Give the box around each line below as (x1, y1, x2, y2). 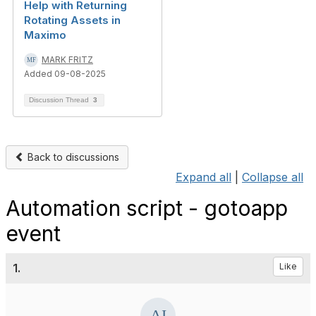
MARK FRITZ (42, 54, 93, 65)
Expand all (176, 170, 231, 184)
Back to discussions (25, 151, 119, 163)
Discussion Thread (29, 96, 91, 104)
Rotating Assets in (24, 13, 121, 27)
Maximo (24, 28, 66, 42)
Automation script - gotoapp (6, 195, 288, 221)
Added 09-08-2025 (24, 68, 106, 79)
